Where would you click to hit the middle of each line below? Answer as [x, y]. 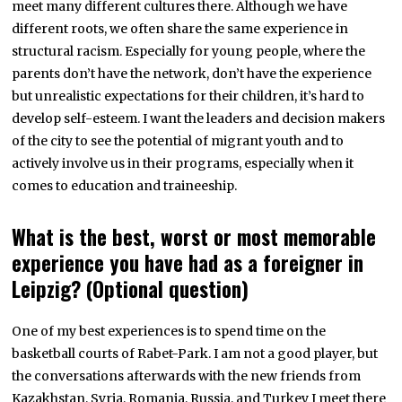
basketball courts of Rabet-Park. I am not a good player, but [195, 354]
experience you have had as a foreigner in [188, 263]
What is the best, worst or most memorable [194, 237]
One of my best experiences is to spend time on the [169, 332]
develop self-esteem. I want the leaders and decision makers [199, 119]
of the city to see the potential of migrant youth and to [178, 141]
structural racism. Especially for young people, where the [189, 52]
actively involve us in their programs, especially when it [183, 164]
